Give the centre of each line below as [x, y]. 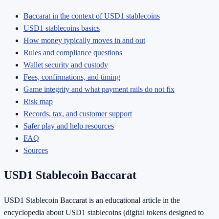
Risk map [38, 101]
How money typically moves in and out [84, 40]
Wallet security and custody [66, 65]
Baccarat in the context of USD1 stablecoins [92, 16]
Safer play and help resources [69, 126]
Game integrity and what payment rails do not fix [99, 89]
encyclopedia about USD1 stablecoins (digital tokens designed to [104, 213]
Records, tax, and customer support [78, 113]
